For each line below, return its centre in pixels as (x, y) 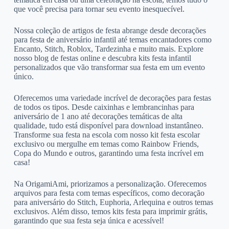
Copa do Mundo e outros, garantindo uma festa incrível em (108, 153)
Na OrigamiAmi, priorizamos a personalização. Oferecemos (110, 184)
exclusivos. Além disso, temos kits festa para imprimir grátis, (110, 211)
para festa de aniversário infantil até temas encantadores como (112, 39)
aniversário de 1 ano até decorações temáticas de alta (98, 116)
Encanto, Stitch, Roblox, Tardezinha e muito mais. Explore (108, 49)
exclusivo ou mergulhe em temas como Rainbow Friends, (106, 144)
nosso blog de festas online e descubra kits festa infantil (102, 58)
